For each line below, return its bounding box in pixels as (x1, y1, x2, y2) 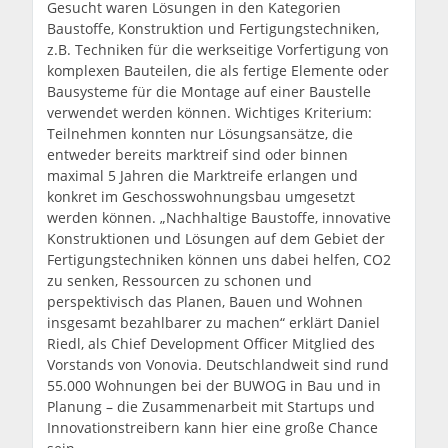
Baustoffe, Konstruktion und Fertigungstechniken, (47, 18, 380, 38)
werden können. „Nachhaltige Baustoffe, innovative (47, 207, 392, 227)
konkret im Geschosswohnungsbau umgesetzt (47, 186, 356, 206)
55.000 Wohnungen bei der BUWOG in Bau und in (47, 375, 382, 395)
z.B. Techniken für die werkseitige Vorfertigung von (47, 39, 390, 59)
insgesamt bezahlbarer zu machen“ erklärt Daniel (47, 312, 381, 332)
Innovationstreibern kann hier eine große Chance (47, 417, 379, 437)
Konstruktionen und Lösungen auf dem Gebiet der (47, 228, 386, 248)
